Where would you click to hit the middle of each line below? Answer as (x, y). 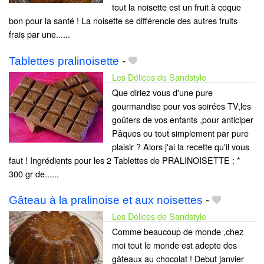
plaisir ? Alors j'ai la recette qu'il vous (181, 146)
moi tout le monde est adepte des (174, 245)
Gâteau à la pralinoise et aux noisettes (106, 200)
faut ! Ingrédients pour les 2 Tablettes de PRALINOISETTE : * (125, 160)
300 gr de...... (34, 173)
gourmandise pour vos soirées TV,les (181, 105)
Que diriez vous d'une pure (162, 92)
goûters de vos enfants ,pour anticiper (183, 119)
